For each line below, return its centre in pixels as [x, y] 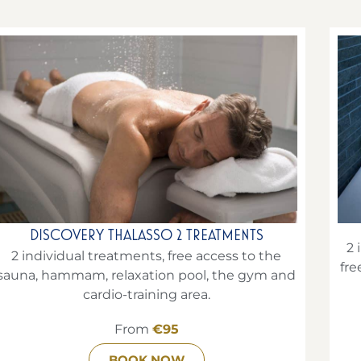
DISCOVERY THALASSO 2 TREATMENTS [146, 234]
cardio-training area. [146, 294]
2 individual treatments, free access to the [147, 255]
